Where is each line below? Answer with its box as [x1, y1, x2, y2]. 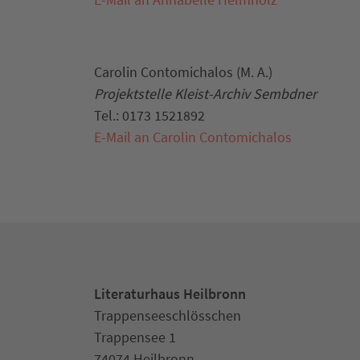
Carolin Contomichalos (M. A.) [94, 62, 272, 81]
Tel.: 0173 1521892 [94, 105, 205, 125]
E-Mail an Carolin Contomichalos [94, 127, 292, 146]
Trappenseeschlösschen [94, 305, 241, 325]
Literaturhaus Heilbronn [94, 284, 246, 303]
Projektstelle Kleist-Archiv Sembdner [94, 84, 317, 103]
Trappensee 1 [94, 327, 176, 346]
